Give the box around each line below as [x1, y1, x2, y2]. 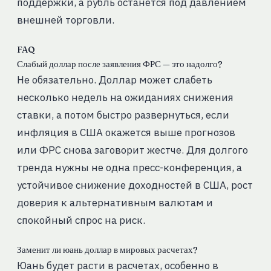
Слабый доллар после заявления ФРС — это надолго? [16, 59, 223, 70]
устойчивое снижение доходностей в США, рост [16, 178, 253, 192]
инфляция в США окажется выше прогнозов [16, 126, 235, 140]
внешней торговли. [16, 13, 114, 27]
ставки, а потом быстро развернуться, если [16, 108, 229, 122]
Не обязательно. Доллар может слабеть [16, 73, 212, 87]
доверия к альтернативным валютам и [16, 196, 213, 210]
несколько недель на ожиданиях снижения [16, 91, 233, 105]
